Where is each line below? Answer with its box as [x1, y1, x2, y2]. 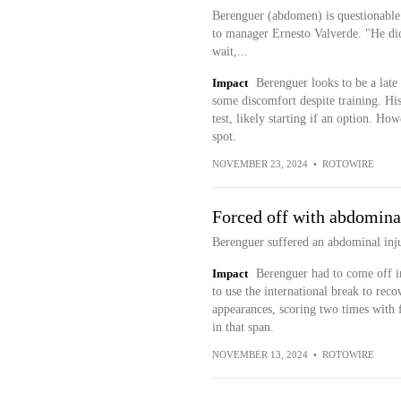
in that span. [211, 320, 274, 334]
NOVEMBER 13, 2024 [211, 349, 308, 360]
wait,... [211, 45, 248, 58]
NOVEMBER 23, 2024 [211, 158, 308, 169]
